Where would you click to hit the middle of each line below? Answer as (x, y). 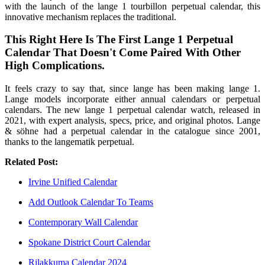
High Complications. (55, 66)
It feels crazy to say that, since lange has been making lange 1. (132, 89)
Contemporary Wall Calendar (83, 222)
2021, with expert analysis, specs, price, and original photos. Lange (132, 121)
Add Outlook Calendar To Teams (91, 202)
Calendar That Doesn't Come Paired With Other (123, 53)
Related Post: (31, 162)
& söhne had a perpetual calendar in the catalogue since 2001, (132, 131)
